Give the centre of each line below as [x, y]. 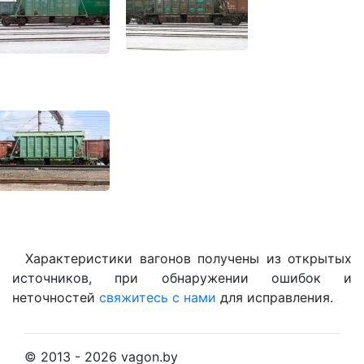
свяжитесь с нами [158, 297]
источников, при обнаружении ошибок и [182, 278]
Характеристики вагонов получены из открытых [188, 258]
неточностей [56, 297]
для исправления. [275, 297]
